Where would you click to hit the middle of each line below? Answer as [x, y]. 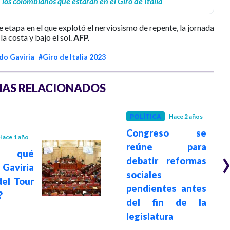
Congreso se [166, 133]
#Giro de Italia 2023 [72, 56]
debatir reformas [166, 160]
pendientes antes [166, 188]
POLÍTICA [146, 116]
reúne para [166, 147]
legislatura [150, 216]
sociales [144, 174]
